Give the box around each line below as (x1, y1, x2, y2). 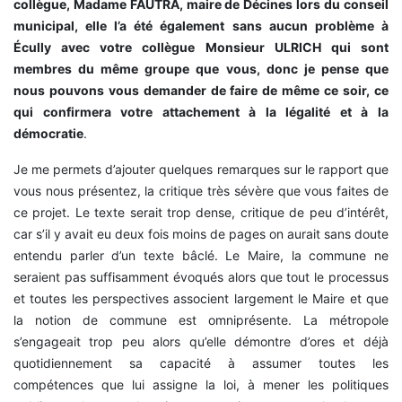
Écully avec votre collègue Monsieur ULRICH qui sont (13, 39, 389, 56)
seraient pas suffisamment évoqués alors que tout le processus (13, 269, 389, 285)
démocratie (13, 126, 83, 142)
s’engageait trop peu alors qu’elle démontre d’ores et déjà (13, 334, 389, 350)
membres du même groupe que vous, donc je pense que (13, 61, 389, 77)
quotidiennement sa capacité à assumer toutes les (13, 355, 389, 371)
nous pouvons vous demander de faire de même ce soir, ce (13, 83, 389, 99)
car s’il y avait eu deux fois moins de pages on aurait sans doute (13, 226, 389, 242)
